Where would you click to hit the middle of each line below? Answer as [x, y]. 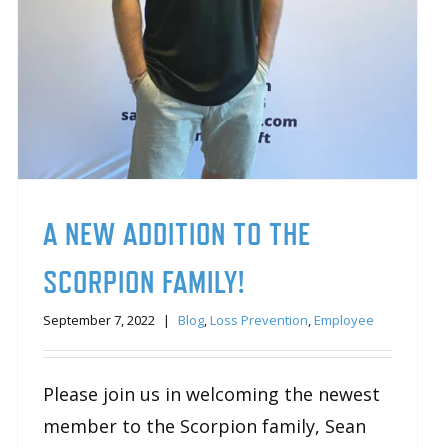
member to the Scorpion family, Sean [204, 425]
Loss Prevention [258, 319]
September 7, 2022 [98, 319]
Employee [343, 319]
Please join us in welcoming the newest [211, 393]
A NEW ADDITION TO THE [176, 233]
